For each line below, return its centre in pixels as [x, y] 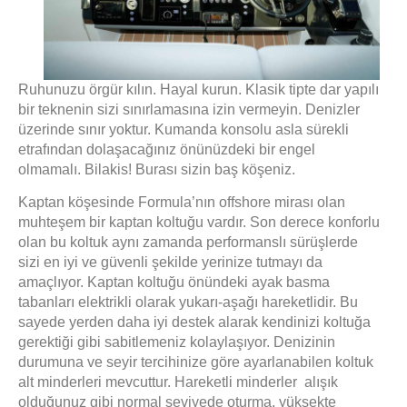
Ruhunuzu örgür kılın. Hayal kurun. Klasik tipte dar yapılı [199, 89]
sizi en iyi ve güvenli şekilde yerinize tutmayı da [170, 263]
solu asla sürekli [297, 129]
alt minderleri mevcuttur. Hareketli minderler [159, 382]
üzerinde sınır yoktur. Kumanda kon [131, 129]
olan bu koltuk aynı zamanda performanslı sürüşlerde [188, 243]
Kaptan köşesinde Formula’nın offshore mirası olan [182, 203]
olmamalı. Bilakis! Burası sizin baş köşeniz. [159, 169]
